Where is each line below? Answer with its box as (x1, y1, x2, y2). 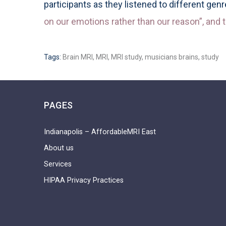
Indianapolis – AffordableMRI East (44, 127, 156, 136)
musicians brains (145, 52, 198, 61)
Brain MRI (63, 52, 93, 61)
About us (44, 143, 74, 152)
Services (44, 159, 72, 168)
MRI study (111, 52, 142, 61)
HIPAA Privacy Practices (44, 176, 124, 185)
